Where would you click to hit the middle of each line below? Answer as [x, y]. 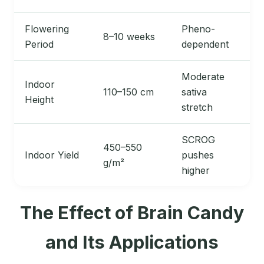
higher [196, 171]
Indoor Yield [52, 155]
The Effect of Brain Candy [132, 213]
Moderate [203, 77]
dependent [205, 44]
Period [39, 44]
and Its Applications [132, 242]
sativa [194, 92]
